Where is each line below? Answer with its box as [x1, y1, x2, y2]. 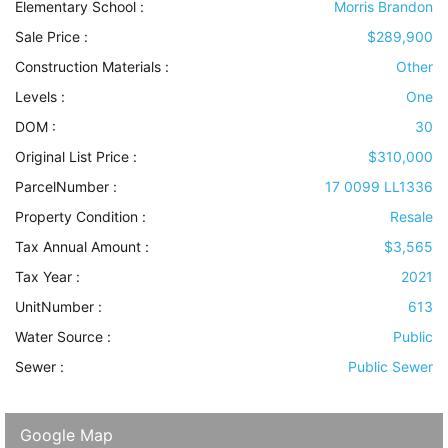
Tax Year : [15, 268, 80, 286]
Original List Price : [15, 148, 137, 166]
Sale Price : [15, 28, 88, 46]
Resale [390, 208, 433, 226]
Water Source [15, 328, 103, 346]
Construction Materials [15, 58, 161, 76]
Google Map [20, 425, 113, 446]
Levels [15, 88, 57, 106]
